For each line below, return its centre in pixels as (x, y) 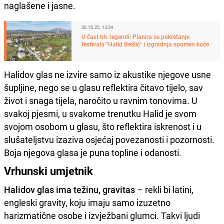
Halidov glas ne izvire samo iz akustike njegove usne (107, 74)
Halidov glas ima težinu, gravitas (69, 189)
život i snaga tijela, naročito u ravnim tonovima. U (101, 100)
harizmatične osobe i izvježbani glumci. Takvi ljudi (102, 215)
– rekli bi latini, (164, 189)
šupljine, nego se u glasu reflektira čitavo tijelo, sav (103, 87)
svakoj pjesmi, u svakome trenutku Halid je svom (100, 113)
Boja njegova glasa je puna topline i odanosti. (93, 152)
